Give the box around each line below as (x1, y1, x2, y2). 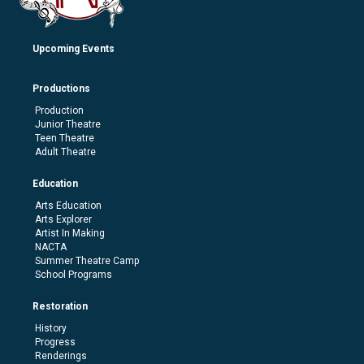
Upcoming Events (32, 42, 115, 54)
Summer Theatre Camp (35, 254, 139, 266)
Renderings (35, 349, 87, 362)
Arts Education (35, 199, 102, 211)
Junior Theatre (35, 118, 101, 130)
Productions (32, 82, 90, 94)
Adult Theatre (35, 145, 96, 158)
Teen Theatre (35, 132, 94, 144)
